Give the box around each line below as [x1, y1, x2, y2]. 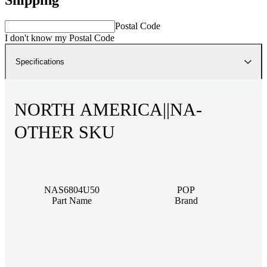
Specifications [15, 57, 64, 66]
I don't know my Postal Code [5, 32, 114, 43]
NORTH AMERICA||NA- [14, 99, 202, 119]
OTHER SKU [14, 122, 115, 142]
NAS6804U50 [44, 184, 100, 195]
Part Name [51, 195, 92, 206]
